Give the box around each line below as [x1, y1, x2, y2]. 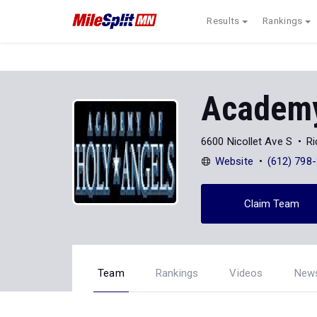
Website [215, 154, 253, 168]
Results [207, 16, 240, 26]
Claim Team [243, 197, 300, 210]
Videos [229, 267, 263, 279]
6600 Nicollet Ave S [201, 134, 292, 148]
